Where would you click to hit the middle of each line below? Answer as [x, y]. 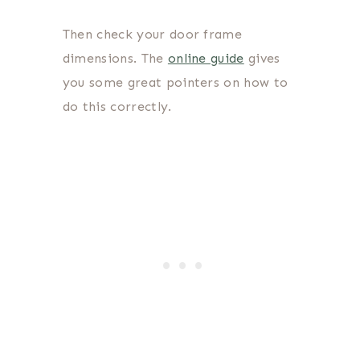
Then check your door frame [152, 35]
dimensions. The [115, 59]
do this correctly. [119, 107]
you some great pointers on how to [175, 83]
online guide [206, 59]
